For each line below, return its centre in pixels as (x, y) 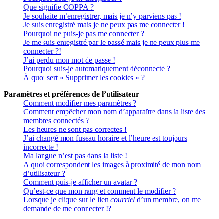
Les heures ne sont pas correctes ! (75, 130)
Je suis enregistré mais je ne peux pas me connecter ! (104, 25)
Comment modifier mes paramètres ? (80, 103)
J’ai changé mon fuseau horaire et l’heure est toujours (105, 138)
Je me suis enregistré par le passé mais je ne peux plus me (112, 43)
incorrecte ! (41, 147)
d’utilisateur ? (44, 174)
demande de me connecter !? (67, 209)
